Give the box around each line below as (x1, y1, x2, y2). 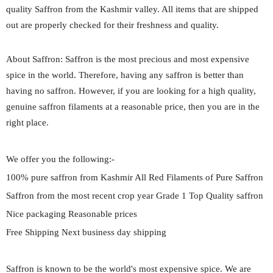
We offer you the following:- (6, 154, 117, 164)
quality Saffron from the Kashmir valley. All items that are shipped (6, 4, 258, 14)
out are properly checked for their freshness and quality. (6, 19, 221, 30)
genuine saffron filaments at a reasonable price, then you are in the (6, 101, 260, 112)
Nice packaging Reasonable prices (6, 208, 140, 219)
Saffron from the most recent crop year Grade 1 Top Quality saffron (6, 190, 266, 200)
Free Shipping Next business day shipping (6, 227, 169, 237)
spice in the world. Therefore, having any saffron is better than (6, 69, 244, 80)
